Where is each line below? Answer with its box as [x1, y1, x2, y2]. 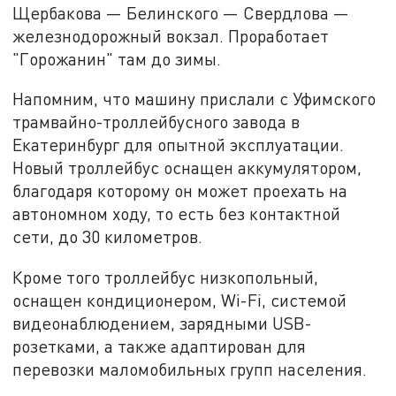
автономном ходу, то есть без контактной [12, 203, 341, 225]
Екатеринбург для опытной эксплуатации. [12, 134, 345, 156]
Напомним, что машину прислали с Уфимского [12, 88, 377, 110]
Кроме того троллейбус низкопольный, [12, 267, 319, 288]
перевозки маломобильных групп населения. [12, 359, 368, 380]
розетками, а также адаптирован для [12, 336, 307, 357]
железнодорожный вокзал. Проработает [12, 25, 330, 46]
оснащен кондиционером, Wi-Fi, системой [12, 290, 347, 311]
